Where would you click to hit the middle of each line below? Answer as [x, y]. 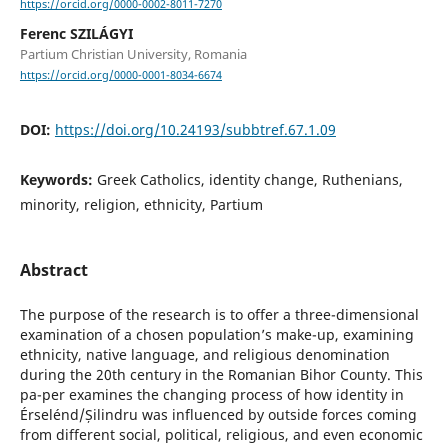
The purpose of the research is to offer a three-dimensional [219, 315]
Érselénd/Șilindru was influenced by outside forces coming [218, 415]
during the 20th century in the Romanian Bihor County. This [221, 375]
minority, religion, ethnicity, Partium [141, 205]
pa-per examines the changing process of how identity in [211, 395]
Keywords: [58, 180]
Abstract [53, 270]
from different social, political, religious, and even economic [221, 435]
